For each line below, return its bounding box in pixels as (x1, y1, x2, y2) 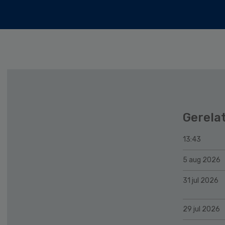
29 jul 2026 (183, 204, 220, 213)
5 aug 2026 (183, 155, 220, 164)
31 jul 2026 (183, 176, 218, 185)
